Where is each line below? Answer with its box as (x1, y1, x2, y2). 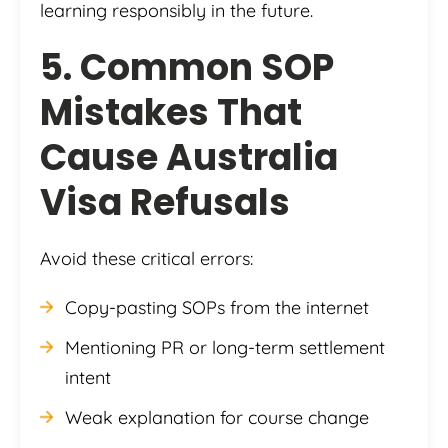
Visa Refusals (40, 177, 290, 229)
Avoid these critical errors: (40, 247, 253, 271)
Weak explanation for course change (65, 406, 369, 430)
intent (65, 366, 111, 390)
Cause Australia (40, 132, 338, 184)
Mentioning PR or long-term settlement (65, 336, 385, 360)
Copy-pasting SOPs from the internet (65, 296, 369, 320)
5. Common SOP (40, 42, 334, 94)
